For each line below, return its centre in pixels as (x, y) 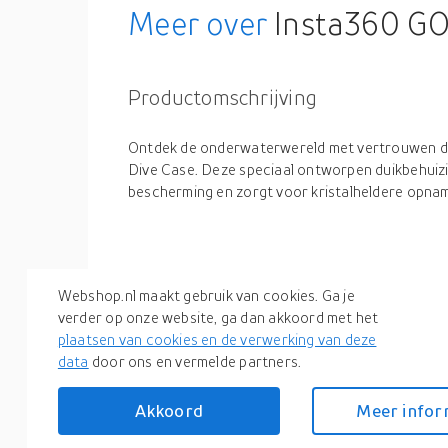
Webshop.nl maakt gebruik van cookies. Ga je (206, 295)
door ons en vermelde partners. (195, 361)
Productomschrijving (222, 97)
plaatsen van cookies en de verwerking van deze (217, 339)
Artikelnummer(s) (192, 351)
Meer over (198, 23)
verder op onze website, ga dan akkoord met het (218, 317)
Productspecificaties (221, 281)
